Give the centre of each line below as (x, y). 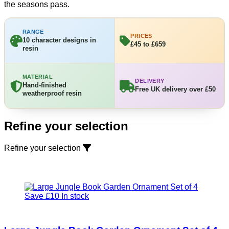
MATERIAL (38, 77)
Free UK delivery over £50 (176, 89)
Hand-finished (44, 85)
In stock (75, 196)
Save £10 (42, 196)
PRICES (141, 36)
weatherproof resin (52, 94)
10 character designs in (59, 40)
